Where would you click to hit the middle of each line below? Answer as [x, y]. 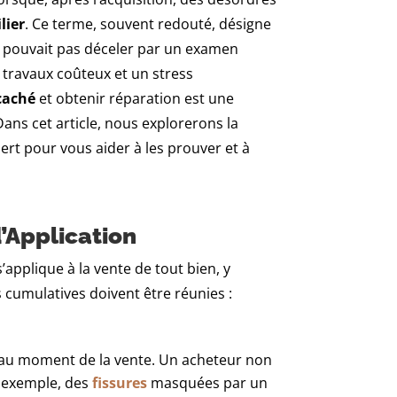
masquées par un [208, 383]
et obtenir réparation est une [135, 99]
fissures [120, 383]
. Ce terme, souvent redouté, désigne [148, 24]
